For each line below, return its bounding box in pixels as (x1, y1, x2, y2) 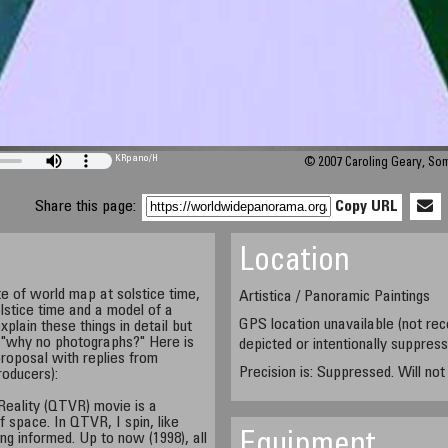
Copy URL (335, 199, 399, 215)
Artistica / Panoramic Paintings (239, 289, 431, 305)
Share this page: (35, 199, 141, 215)
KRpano (115, 154, 150, 164)
